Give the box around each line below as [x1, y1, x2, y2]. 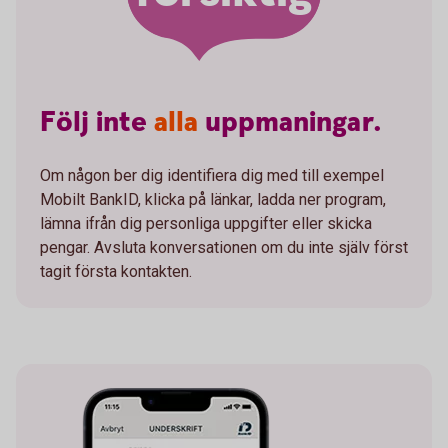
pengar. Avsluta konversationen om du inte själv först [40, 237, 408, 257]
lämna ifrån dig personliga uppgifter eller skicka [40, 213, 372, 233]
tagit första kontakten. [40, 261, 192, 281]
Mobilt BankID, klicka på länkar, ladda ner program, [40, 189, 386, 209]
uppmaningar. [205, 103, 382, 142]
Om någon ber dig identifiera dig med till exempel [40, 165, 384, 185]
